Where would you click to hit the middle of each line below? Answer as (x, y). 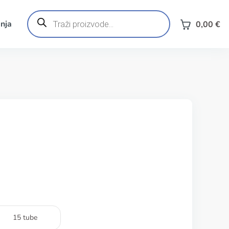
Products (43, 14)
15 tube (25, 217)
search (38, 22)
